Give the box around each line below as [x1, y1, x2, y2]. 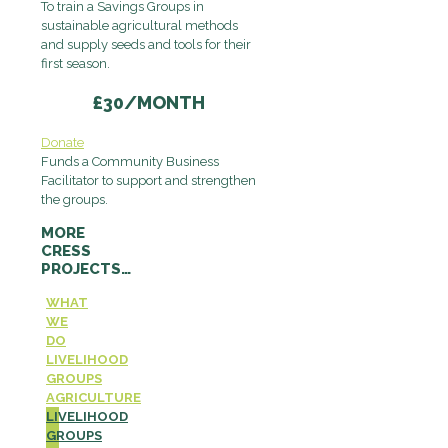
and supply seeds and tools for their [41, 37, 251, 53]
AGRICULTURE [46, 390, 141, 406]
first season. [41, 56, 110, 72]
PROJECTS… [41, 260, 131, 279]
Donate [41, 135, 84, 151]
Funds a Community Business [41, 154, 219, 170]
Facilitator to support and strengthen [41, 173, 256, 189]
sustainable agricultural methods [41, 18, 238, 34]
